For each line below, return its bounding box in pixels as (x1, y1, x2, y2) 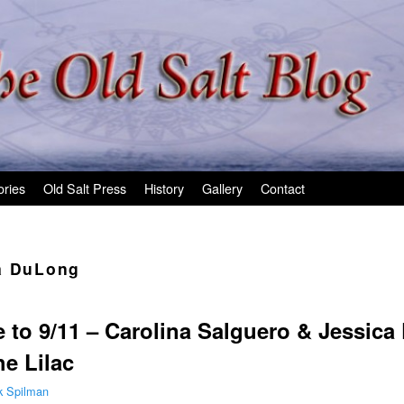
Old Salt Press (43, 178, 126, 197)
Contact (261, 178, 305, 197)
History (144, 178, 184, 197)
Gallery (202, 178, 243, 197)
